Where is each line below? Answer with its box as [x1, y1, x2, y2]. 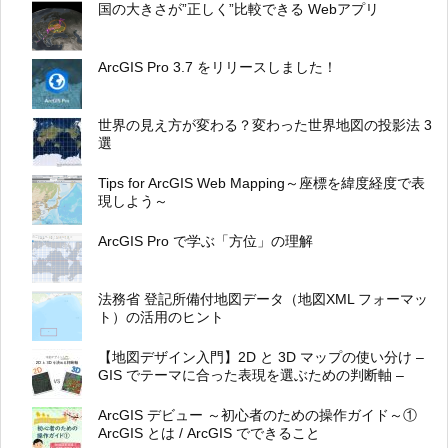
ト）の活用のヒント [98, 309, 224, 326]
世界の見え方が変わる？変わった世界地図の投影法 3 [98, 117, 432, 134]
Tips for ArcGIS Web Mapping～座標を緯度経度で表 [98, 175, 425, 192]
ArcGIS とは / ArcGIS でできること [98, 425, 320, 442]
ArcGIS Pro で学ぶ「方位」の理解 [98, 233, 313, 250]
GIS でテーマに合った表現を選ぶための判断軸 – [98, 367, 404, 384]
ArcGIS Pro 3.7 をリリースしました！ [98, 59, 337, 76]
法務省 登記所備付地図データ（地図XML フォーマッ [98, 291, 428, 308]
